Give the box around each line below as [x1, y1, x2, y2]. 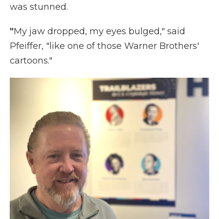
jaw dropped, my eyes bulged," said [29, 25, 185, 37]
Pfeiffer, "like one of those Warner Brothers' [10, 40, 199, 51]
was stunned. [10, 1, 68, 12]
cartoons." [10, 55, 52, 66]
